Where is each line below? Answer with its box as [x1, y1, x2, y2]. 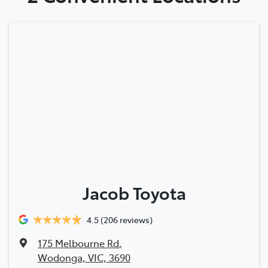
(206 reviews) [100, 213, 153, 226]
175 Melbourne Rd [38, 236, 119, 249]
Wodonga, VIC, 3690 [38, 250, 130, 264]
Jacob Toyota [82, 180, 186, 204]
